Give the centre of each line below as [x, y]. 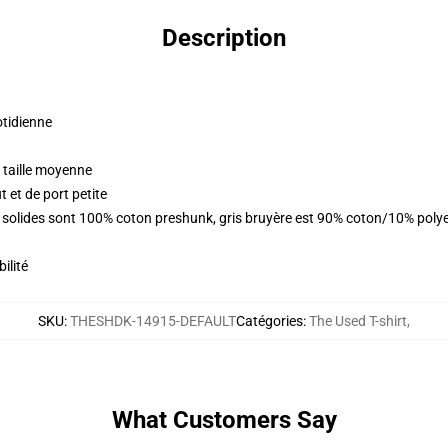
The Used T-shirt [358, 321]
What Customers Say [224, 420]
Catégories [269, 321]
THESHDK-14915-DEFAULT [153, 321]
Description [224, 38]
